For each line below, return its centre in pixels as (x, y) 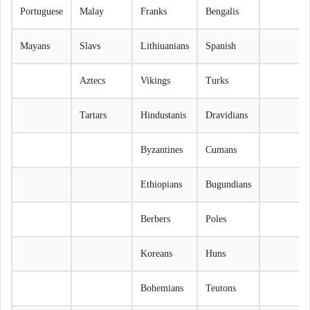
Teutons (221, 288)
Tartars (93, 115)
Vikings (155, 80)
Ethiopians (161, 184)
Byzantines (162, 149)
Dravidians (227, 115)
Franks (154, 11)
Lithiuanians (165, 46)
